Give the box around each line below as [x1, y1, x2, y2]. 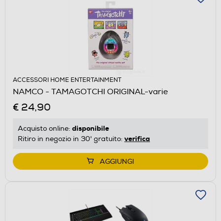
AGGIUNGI [100, 157, 134, 166]
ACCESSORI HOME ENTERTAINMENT [13, 76, 121, 84]
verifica [124, 134, 150, 143]
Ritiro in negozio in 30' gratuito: [18, 134, 124, 143]
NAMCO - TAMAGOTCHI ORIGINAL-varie [13, 86, 168, 97]
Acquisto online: [18, 124, 72, 133]
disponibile [72, 123, 109, 133]
